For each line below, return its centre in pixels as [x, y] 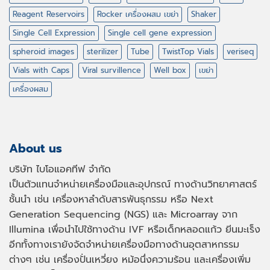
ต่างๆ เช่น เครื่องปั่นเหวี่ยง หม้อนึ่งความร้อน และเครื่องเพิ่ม [130, 259]
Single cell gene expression [160, 33]
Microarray [194, 214]
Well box [170, 71]
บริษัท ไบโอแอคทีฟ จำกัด [60, 169]
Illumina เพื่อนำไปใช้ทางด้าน [69, 229]
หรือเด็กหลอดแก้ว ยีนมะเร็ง [202, 229]
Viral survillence [111, 71]
